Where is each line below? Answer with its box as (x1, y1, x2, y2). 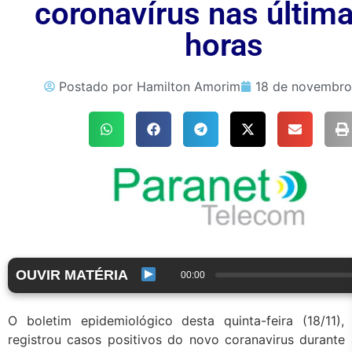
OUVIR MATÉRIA (16, 266, 128, 283)
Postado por (59, 79, 137, 95)
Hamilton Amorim (137, 79, 240, 95)
